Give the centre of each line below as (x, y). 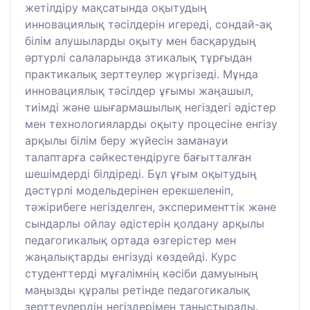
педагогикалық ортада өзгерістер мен (130, 240)
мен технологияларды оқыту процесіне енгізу (151, 124)
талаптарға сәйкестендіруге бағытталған (138, 157)
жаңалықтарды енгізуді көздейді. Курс (131, 256)
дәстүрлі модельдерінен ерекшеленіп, (129, 190)
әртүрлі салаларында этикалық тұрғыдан (138, 57)
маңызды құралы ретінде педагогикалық (137, 290)
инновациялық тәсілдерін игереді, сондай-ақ (148, 24)
